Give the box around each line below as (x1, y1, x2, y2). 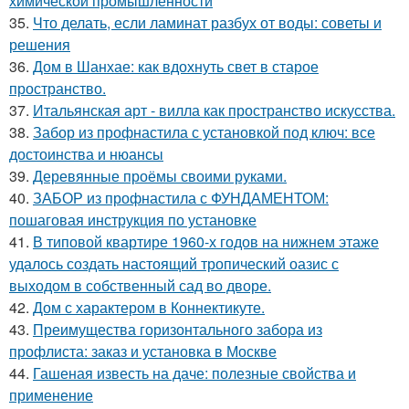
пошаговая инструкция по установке (9, 209, 257, 231)
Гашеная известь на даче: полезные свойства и (33, 362, 356, 384)
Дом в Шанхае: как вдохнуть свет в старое (33, 56, 319, 78)
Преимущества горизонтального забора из (33, 319, 322, 341)
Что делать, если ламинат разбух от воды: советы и (33, 12, 382, 34)
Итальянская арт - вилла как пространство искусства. (33, 100, 395, 121)
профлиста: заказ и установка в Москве (9, 341, 277, 362)
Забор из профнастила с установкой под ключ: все (33, 121, 375, 143)
